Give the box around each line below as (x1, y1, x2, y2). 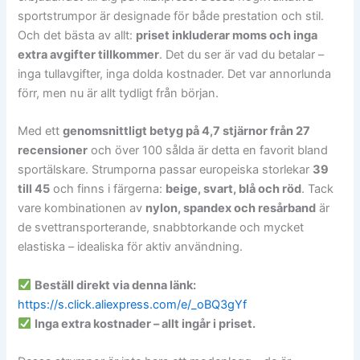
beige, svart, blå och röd (166, 182, 302, 197)
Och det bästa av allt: (18, 27, 137, 43)
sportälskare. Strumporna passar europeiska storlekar (18, 162, 313, 178)
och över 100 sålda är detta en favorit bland (88, 143, 329, 158)
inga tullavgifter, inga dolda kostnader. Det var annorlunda (18, 66, 332, 81)
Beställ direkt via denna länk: (35, 277, 197, 292)
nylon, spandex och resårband (145, 201, 317, 216)
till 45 (18, 182, 51, 197)
